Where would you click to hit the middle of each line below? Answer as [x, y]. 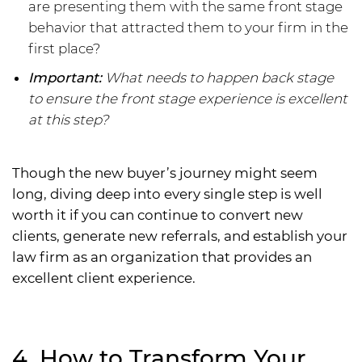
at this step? [68, 120]
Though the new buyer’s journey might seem [165, 173]
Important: [65, 78]
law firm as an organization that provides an [162, 257]
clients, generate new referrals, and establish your [180, 236]
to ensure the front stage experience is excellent [188, 99]
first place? [64, 49]
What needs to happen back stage [218, 78]
